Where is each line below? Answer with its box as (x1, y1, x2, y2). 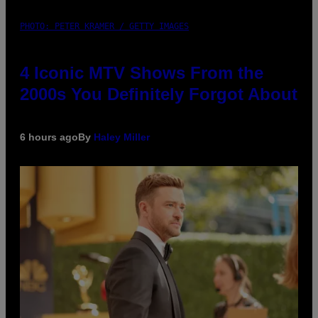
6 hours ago (20, 131, 78, 143)
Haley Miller (94, 131, 150, 143)
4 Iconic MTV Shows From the (20, 63, 263, 82)
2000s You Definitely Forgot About (20, 84, 297, 104)
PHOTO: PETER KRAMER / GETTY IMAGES (20, 21, 189, 31)
